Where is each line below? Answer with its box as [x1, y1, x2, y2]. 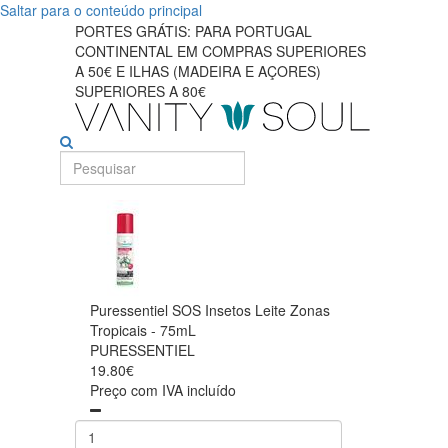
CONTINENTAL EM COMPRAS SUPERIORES [75, 41, 366, 61]
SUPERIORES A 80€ [75, 81, 206, 101]
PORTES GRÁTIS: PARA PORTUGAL [75, 21, 312, 41]
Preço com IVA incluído [90, 380, 236, 400]
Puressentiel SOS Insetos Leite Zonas [90, 300, 330, 320]
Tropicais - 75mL [90, 320, 196, 340]
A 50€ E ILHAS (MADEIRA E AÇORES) [75, 61, 321, 81]
